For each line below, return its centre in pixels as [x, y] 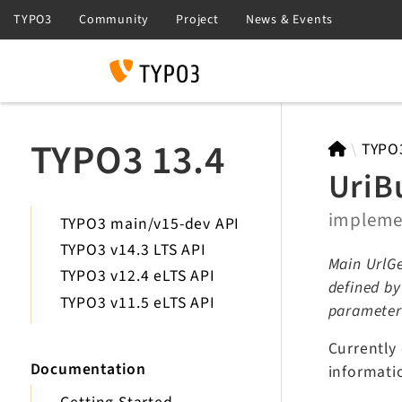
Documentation [88, 369]
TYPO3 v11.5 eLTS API [137, 302]
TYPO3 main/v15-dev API [150, 224]
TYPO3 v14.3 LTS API [133, 250]
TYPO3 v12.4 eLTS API [137, 276]
